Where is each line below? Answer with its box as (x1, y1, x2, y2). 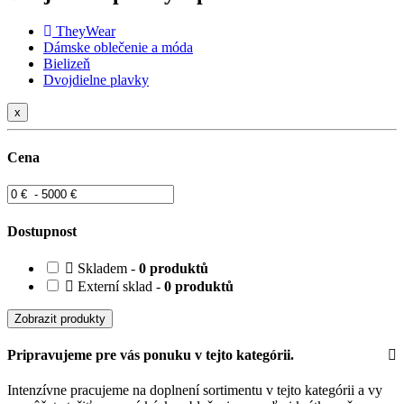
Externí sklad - (74, 278, 164, 294)
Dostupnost (7, 223, 77, 239)
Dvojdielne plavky (43, 71, 149, 87)
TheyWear (56, 23, 115, 39)
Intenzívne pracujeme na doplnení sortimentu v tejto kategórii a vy (7, 382, 382, 399)
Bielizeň (43, 55, 90, 71)
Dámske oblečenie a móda (43, 39, 193, 55)
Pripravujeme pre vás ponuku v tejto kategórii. (7, 347, 294, 363)
